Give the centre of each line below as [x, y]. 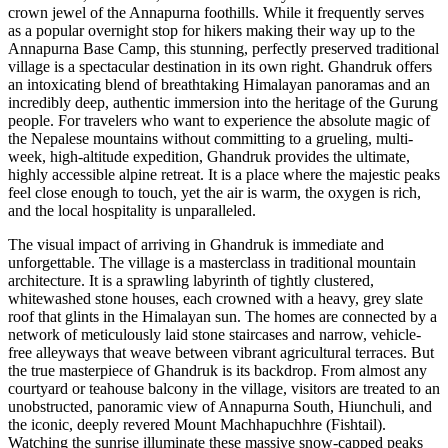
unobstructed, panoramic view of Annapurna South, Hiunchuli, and [220, 407]
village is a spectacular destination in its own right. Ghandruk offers [220, 67]
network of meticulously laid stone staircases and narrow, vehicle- [214, 335]
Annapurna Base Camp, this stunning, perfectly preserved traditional [223, 49]
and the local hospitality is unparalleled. [132, 211]
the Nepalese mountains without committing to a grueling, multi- [210, 139]
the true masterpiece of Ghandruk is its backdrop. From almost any [217, 371]
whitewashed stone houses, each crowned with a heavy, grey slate [215, 299]
